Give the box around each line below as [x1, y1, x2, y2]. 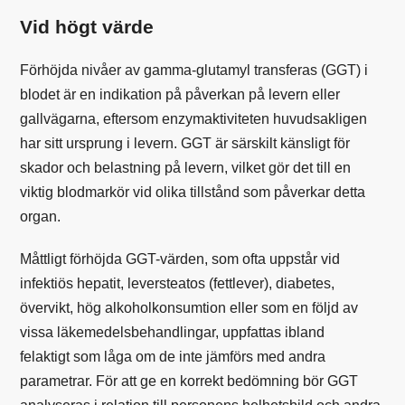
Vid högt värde [20, 15, 155, 37]
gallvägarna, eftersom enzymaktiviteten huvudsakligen [20, 110, 368, 127]
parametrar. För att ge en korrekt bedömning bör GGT [20, 372, 359, 389]
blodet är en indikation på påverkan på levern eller [20, 86, 341, 102]
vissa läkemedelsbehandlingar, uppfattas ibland [20, 324, 325, 340]
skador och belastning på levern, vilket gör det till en [20, 159, 352, 175]
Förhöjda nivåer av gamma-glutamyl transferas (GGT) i [20, 61, 369, 78]
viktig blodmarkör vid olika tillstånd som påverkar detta [20, 184, 366, 200]
